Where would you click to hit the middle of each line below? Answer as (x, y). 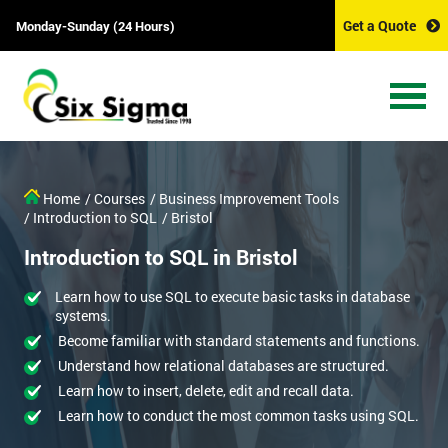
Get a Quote (379, 25)
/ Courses (115, 199)
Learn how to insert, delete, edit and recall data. (206, 391)
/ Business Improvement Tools (244, 199)
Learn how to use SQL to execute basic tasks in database (232, 297)
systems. (82, 316)
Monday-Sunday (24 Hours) (95, 25)
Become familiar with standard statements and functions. (239, 341)
